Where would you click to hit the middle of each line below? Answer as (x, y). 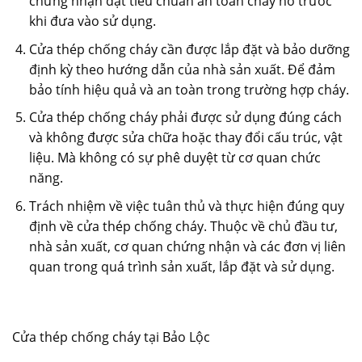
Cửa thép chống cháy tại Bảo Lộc (111, 337)
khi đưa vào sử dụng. (92, 21)
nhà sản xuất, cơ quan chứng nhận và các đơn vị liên (187, 247)
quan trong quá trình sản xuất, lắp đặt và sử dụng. (181, 267)
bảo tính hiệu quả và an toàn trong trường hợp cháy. (189, 89)
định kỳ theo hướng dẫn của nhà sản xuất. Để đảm (182, 69)
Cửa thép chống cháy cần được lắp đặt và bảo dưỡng (189, 49)
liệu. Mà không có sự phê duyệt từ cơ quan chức (175, 158)
